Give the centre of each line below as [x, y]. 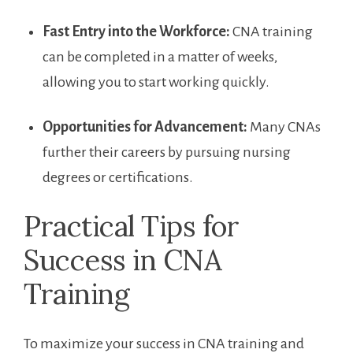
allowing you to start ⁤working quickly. [156, 82]
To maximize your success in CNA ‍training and [164, 343]
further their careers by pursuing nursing [167, 152]
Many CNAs [284, 126]
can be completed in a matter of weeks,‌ [160, 56]
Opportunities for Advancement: [145, 126]
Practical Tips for [131, 226]
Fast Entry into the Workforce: [136, 31]
